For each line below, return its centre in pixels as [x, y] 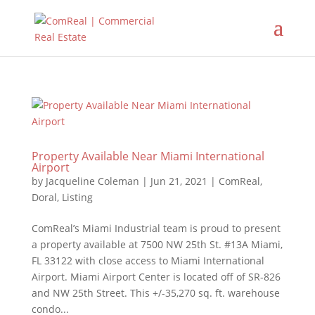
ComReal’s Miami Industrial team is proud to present [156, 228]
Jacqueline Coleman [92, 181]
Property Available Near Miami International [148, 156]
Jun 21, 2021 [179, 181]
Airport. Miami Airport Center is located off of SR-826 [156, 277]
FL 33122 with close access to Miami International [148, 261]
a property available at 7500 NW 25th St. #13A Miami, [157, 244]
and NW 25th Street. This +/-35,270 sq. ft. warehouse [155, 293]
